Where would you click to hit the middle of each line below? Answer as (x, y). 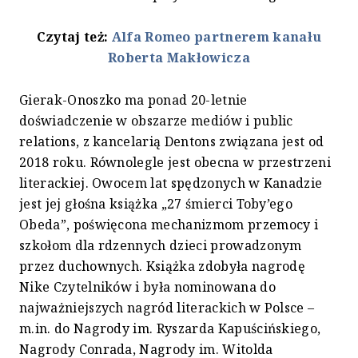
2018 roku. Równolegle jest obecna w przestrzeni (175, 163)
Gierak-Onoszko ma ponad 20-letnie (133, 100)
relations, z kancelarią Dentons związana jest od (172, 142)
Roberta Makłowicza (179, 58)
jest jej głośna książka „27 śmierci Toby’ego (156, 204)
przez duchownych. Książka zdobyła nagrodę (163, 267)
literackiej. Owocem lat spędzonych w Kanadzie (171, 183)
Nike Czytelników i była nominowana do (147, 287)
